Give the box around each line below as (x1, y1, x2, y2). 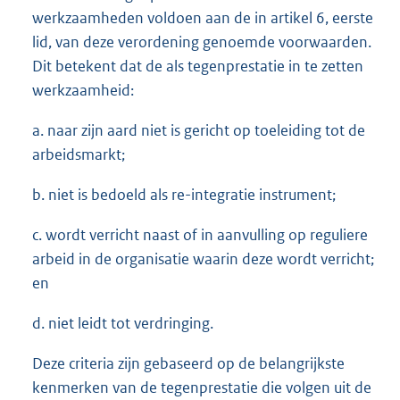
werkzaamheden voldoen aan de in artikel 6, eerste (32, 8, 373, 29)
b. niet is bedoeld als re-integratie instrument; (32, 185, 336, 205)
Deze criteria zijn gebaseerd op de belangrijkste (32, 354, 345, 374)
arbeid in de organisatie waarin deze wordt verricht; (32, 249, 374, 270)
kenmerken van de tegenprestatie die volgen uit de (32, 378, 371, 398)
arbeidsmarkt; (32, 145, 125, 165)
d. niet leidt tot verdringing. (32, 313, 213, 334)
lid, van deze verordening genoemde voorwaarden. (32, 32, 371, 53)
